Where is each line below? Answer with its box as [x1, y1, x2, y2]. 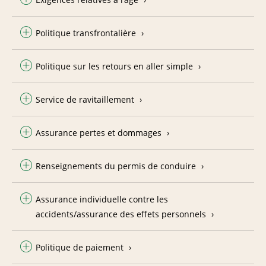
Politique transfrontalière [36, 27, 136, 39]
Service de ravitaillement [36, 93, 134, 105]
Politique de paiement [36, 241, 123, 253]
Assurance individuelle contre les [36, 193, 168, 205]
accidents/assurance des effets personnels [36, 208, 206, 220]
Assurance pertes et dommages [36, 126, 161, 138]
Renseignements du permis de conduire [36, 160, 196, 172]
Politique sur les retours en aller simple [36, 60, 193, 72]
